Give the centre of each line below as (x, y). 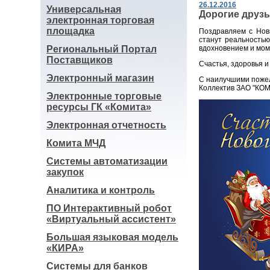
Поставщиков (80, 60)
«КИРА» (65, 248)
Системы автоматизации (107, 161)
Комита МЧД (76, 143)
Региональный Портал (102, 49)
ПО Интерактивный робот (109, 208)
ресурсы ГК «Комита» (99, 107)
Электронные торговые (104, 96)
